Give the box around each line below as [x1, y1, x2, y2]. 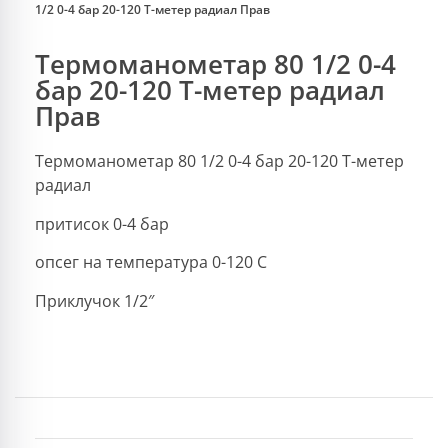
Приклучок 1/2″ [35, 289, 154, 312]
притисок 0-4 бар [35, 212, 169, 235]
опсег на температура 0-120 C [35, 251, 267, 274]
